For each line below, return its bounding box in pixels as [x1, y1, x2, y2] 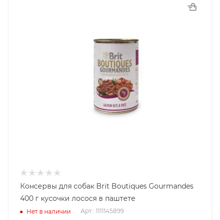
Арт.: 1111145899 [81, 207, 124, 215]
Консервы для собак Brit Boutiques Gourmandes [20, 182, 193, 191]
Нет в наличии [27, 207, 71, 215]
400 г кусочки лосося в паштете [20, 194, 136, 203]
